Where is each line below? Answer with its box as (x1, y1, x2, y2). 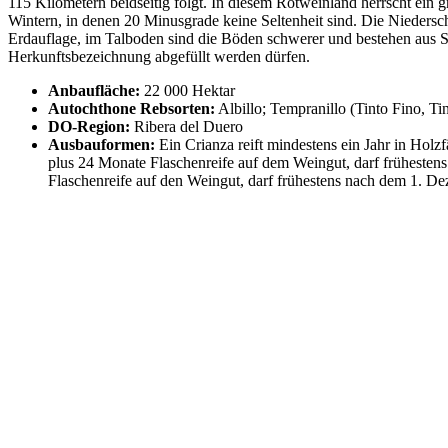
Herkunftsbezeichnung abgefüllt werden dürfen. (8, 48, 310, 66)
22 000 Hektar (140, 82, 235, 100)
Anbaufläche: (48, 82, 140, 100)
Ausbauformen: (48, 136, 155, 154)
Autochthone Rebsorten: (48, 100, 215, 118)
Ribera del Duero (130, 118, 243, 136)
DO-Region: (48, 118, 130, 136)
